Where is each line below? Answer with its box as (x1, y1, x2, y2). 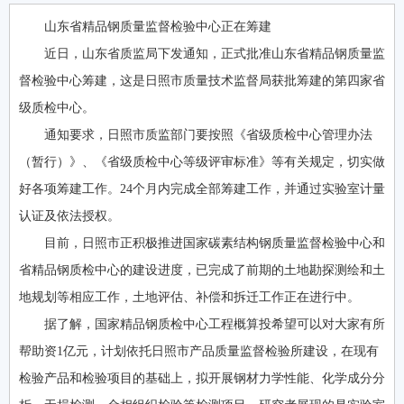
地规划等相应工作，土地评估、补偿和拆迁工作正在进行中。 (19, 289, 360, 304)
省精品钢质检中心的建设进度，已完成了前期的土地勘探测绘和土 (19, 262, 385, 277)
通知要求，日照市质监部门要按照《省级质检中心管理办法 (44, 127, 372, 142)
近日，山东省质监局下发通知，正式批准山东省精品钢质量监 (44, 46, 385, 60)
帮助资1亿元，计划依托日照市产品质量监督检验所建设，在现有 (19, 344, 379, 358)
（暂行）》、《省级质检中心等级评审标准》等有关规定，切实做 (19, 154, 385, 169)
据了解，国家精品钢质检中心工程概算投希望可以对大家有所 (44, 317, 385, 331)
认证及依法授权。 (19, 208, 120, 223)
